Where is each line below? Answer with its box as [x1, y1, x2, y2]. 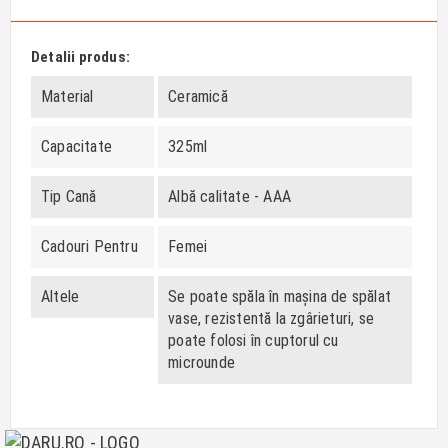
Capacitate [41, 136, 112, 156]
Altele [41, 286, 80, 306]
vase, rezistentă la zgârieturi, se [168, 308, 375, 328]
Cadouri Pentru [41, 236, 138, 256]
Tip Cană [41, 186, 97, 206]
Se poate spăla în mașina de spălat [168, 286, 392, 306]
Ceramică [168, 86, 228, 106]
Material [41, 86, 94, 106]
